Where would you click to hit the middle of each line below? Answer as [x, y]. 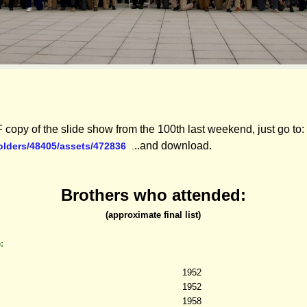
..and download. [173, 145]
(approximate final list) [153, 214]
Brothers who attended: [153, 195]
